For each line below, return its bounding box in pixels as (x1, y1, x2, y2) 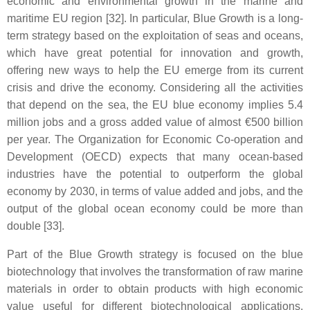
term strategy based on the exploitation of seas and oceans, (7, 30, 303, 42)
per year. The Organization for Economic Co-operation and (7, 134, 303, 145)
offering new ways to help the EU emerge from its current (7, 64, 303, 76)
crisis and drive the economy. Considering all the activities (7, 82, 303, 93)
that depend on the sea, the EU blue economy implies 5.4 (7, 99, 303, 111)
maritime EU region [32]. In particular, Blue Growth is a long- (7, 12, 303, 24)
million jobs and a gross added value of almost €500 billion (7, 116, 303, 128)
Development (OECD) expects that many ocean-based (7, 151, 303, 163)
